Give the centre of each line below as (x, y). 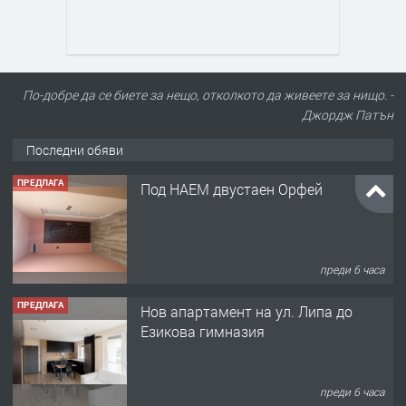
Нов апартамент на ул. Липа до (246, 311)
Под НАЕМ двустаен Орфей (232, 188)
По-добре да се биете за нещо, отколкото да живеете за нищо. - (208, 95)
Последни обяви (75, 150)
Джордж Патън (348, 115)
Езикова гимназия (203, 331)
